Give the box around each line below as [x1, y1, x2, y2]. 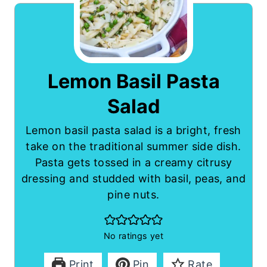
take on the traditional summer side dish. [26, 139, 241, 153]
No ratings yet [103, 230, 164, 241]
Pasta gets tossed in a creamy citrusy [35, 156, 232, 169]
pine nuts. [107, 188, 160, 201]
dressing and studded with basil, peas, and [21, 172, 246, 185]
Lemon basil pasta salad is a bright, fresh [26, 123, 241, 136]
